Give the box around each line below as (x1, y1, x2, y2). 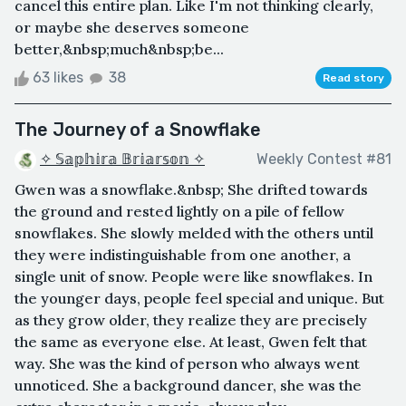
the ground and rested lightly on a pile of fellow (14, 201, 344, 220)
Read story (323, 72, 384, 85)
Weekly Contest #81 (256, 150, 391, 169)
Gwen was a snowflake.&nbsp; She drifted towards (14, 179, 368, 198)
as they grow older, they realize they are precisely (14, 310, 367, 329)
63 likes (29, 69, 87, 87)
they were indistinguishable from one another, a (14, 245, 351, 264)
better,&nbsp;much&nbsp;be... (14, 40, 224, 59)
